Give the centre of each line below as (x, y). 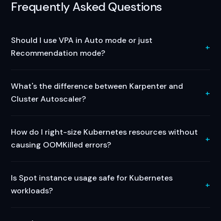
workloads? (32, 191)
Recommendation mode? (58, 53)
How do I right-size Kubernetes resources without (105, 132)
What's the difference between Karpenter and (97, 86)
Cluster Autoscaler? (49, 99)
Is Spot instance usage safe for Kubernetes (92, 178)
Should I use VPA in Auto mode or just (82, 40)
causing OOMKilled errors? (61, 145)
